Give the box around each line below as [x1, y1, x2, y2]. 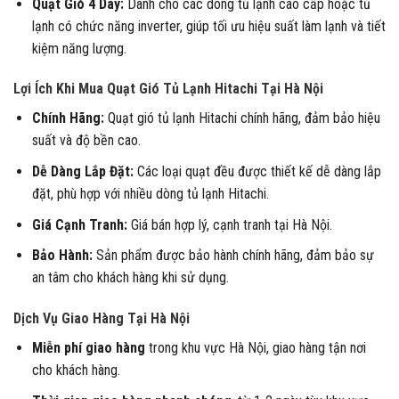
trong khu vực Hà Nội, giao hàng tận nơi [144, 338, 366, 356]
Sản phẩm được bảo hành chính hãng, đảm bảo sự [92, 247, 374, 265]
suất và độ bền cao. [31, 132, 141, 150]
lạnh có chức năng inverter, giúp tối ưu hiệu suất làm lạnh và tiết [31, 17, 386, 35]
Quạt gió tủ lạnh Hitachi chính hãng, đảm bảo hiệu [103, 110, 380, 127]
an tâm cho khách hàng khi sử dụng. [31, 269, 229, 287]
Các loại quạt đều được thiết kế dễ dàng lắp [133, 162, 381, 180]
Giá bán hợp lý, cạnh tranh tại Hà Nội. [126, 216, 332, 233]
